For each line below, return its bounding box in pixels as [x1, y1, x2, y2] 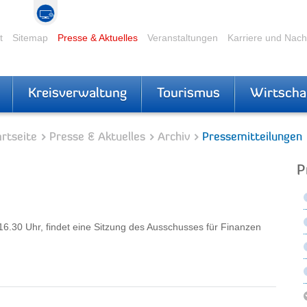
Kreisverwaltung [28, 87, 127, 101]
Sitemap [12, 32, 48, 43]
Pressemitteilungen [202, 132, 302, 143]
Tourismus [157, 87, 220, 101]
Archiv [158, 132, 190, 143]
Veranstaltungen [147, 32, 218, 43]
